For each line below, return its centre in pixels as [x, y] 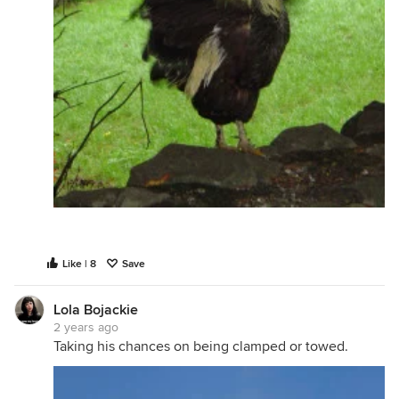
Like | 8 [79, 264]
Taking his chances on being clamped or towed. [201, 346]
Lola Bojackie [96, 310]
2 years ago [86, 327]
